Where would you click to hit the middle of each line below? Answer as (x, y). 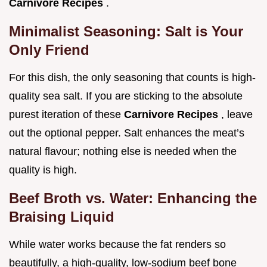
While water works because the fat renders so (117, 245)
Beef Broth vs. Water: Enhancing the (133, 198)
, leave (237, 115)
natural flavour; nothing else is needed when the (123, 152)
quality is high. (43, 170)
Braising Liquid (62, 217)
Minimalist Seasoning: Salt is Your (126, 32)
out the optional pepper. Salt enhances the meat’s (127, 133)
